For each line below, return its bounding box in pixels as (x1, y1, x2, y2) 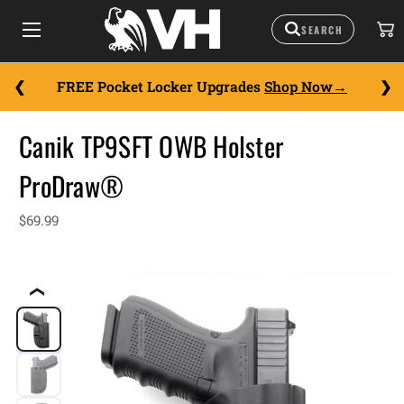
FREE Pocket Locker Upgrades (57, 78, 264, 96)
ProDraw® (19, 166, 124, 206)
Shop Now (264, 78, 333, 96)
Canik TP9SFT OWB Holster (19, 126, 283, 166)
